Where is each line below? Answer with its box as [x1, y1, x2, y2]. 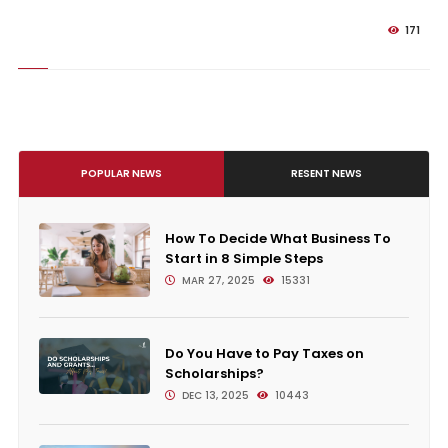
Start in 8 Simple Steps [164, 249, 323, 268]
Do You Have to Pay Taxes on [164, 344, 364, 363]
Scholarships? [164, 364, 264, 383]
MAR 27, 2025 [178, 273, 255, 288]
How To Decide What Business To [164, 229, 391, 248]
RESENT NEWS [291, 166, 363, 181]
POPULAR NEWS [80, 166, 162, 181]
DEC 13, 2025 [178, 388, 249, 403]
